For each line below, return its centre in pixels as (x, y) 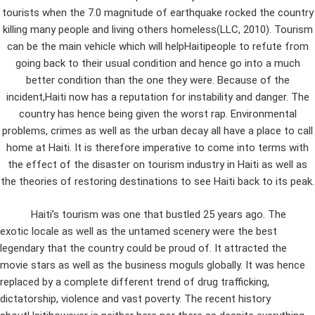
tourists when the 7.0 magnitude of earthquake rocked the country (157, 13)
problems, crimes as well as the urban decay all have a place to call (157, 131)
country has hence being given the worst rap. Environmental (157, 114)
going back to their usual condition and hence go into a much (157, 64)
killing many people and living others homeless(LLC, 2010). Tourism (157, 30)
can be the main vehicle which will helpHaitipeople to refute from (157, 47)
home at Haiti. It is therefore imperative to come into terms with (157, 148)
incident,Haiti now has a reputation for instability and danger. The (157, 97)
